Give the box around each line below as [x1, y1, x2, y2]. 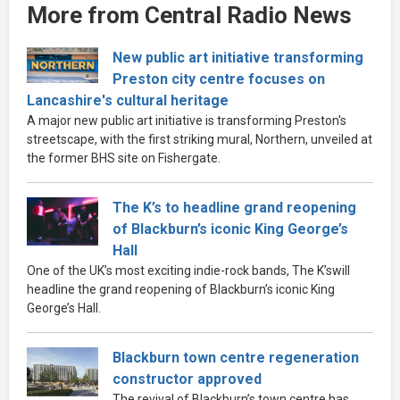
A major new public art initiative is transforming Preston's [27, 112, 346, 128]
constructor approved [112, 370, 262, 387]
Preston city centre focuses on [112, 70, 325, 87]
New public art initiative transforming [112, 48, 363, 66]
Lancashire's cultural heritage [27, 91, 229, 109]
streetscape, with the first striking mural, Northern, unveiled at [27, 131, 372, 146]
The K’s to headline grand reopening [112, 198, 356, 216]
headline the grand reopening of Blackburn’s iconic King [27, 281, 335, 296]
